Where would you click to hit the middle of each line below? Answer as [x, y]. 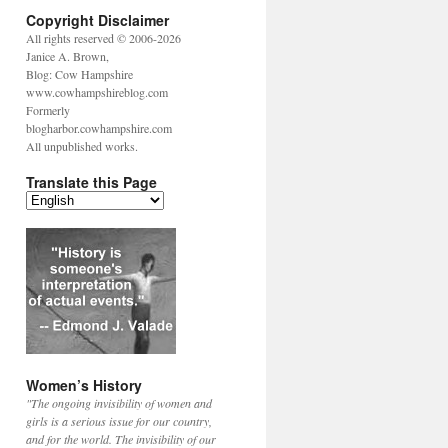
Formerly [48, 110]
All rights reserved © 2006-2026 [103, 38]
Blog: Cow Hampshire [79, 74]
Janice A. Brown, [67, 56]
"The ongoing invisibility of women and [119, 403]
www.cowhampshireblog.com [97, 92]
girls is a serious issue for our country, [119, 421]
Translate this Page [91, 182]
